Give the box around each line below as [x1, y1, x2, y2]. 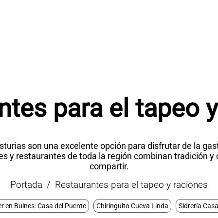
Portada [10, 179, 43, 191]
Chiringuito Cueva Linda [96, 202, 168, 210]
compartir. [89, 161, 129, 172]
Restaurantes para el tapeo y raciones [54, 179, 208, 191]
